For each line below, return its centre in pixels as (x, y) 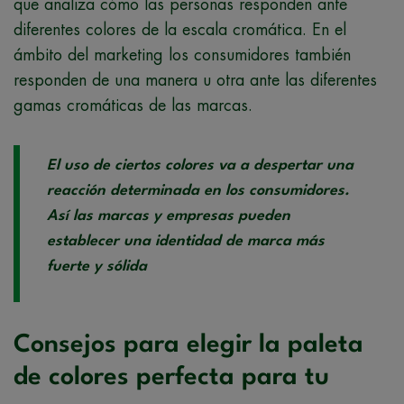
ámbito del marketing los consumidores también (182, 55)
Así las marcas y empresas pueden (169, 216)
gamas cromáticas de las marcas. (133, 105)
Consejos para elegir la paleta (188, 345)
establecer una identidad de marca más (186, 241)
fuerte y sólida (97, 266)
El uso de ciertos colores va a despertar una (200, 165)
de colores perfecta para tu (171, 377)
